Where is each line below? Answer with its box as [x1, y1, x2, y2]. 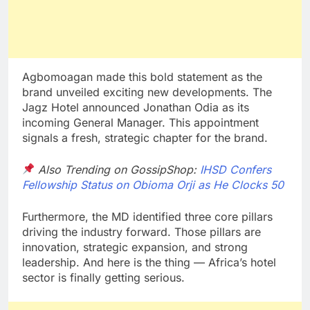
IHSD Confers [200, 162, 272, 176]
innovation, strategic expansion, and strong [22, 239, 248, 254]
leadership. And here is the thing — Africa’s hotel [22, 255, 276, 269]
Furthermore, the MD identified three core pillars [22, 209, 273, 224]
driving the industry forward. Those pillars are [22, 224, 261, 239]
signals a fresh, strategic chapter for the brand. [22, 130, 268, 145]
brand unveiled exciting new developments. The [22, 84, 272, 99]
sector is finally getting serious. [22, 270, 185, 284]
